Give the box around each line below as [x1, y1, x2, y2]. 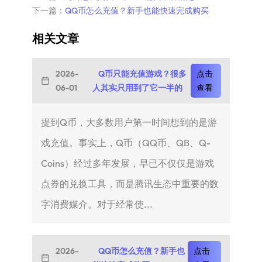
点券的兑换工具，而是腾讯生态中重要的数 [40, 177, 219, 189]
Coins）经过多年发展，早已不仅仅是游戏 [40, 157, 214, 169]
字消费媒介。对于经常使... [40, 198, 153, 210]
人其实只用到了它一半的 [92, 82, 182, 93]
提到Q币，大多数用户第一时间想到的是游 [40, 116, 217, 128]
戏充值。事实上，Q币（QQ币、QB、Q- [40, 136, 211, 149]
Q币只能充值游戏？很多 [98, 68, 187, 79]
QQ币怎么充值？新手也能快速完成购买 [64, 5, 209, 16]
